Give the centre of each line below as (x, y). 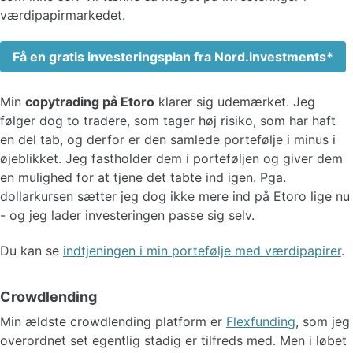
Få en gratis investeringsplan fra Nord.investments (169, 56)
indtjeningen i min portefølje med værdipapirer (202, 250)
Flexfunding (261, 321)
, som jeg (323, 321)
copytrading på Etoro (90, 101)
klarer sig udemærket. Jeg (235, 101)
